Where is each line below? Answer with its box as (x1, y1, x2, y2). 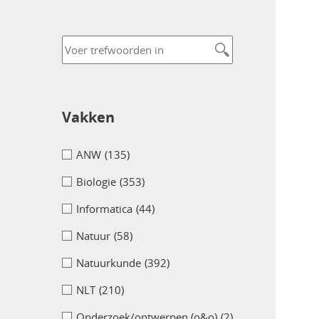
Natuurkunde (76, 256, 141, 271)
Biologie (76, 174, 116, 189)
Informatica (76, 202, 132, 216)
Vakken (62, 108, 115, 127)
